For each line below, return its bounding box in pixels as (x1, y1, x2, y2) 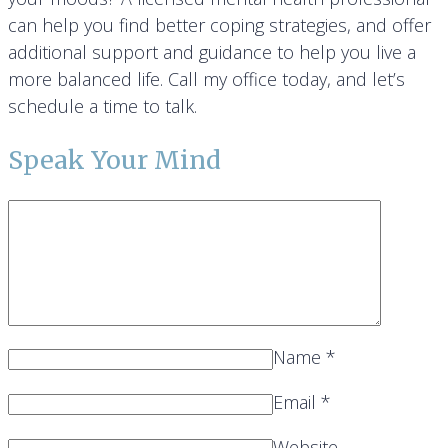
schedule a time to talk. (8, 94, 197, 119)
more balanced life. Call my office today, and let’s (8, 67, 405, 92)
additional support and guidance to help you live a (8, 40, 416, 65)
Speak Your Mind (8, 144, 221, 177)
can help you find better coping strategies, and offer (8, 13, 431, 38)
